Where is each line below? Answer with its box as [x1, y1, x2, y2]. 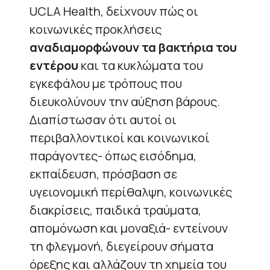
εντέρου [30, 57, 78, 74]
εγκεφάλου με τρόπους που [30, 75, 182, 92]
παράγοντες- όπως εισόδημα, [30, 147, 196, 164]
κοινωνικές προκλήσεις [30, 20, 162, 37]
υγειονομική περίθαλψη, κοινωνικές [30, 183, 232, 200]
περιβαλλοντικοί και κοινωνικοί [30, 129, 210, 146]
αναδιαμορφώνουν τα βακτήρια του [30, 39, 237, 55]
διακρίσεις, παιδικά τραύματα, [30, 201, 201, 218]
